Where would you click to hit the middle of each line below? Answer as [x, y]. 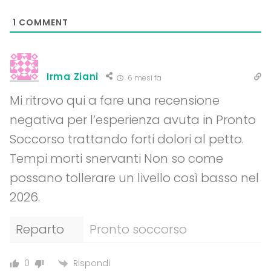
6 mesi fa [144, 77]
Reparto [40, 229]
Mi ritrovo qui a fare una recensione [115, 100]
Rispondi [92, 263]
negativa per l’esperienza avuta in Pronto [133, 119]
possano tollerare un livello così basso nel [134, 178]
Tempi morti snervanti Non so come [116, 158]
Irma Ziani [73, 76]
